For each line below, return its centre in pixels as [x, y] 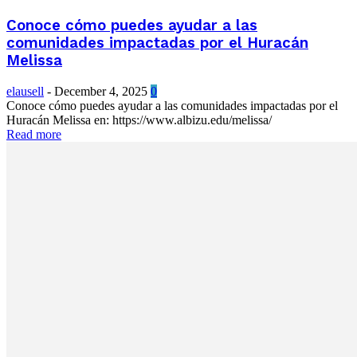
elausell [25, 91]
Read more [34, 134]
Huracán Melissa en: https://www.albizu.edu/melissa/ [139, 120]
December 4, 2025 [101, 91]
